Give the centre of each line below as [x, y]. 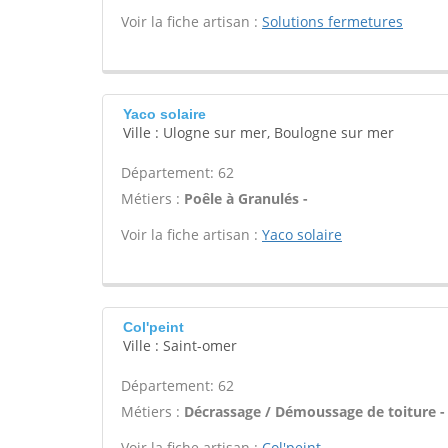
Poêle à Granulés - [246, 198]
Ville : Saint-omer [180, 345]
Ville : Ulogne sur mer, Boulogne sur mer [258, 132]
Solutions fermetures [332, 21]
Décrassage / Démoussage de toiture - [314, 411]
